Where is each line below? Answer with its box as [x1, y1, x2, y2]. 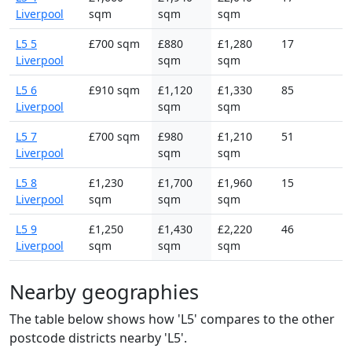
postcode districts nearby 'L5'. [9, 328, 187, 346]
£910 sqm [89, 82, 140, 97]
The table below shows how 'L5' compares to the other [9, 310, 335, 328]
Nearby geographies [9, 277, 199, 305]
